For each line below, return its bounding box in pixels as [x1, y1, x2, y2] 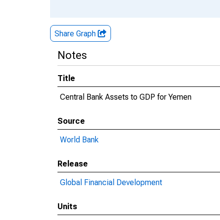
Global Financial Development [60, 178, 162, 187]
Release [57, 159, 88, 168]
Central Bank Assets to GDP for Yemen [60, 92, 192, 102]
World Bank [60, 135, 99, 144]
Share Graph [55, 29, 98, 38]
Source [57, 116, 85, 126]
